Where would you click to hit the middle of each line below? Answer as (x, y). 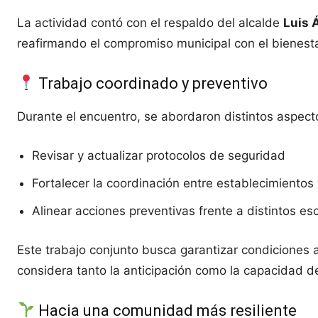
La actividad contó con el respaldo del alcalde (150, 23)
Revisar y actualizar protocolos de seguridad (159, 155)
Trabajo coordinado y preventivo (152, 83)
